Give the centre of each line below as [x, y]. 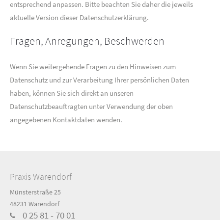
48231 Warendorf [35, 204]
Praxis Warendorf [41, 177]
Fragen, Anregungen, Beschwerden [87, 41]
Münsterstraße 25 [36, 192]
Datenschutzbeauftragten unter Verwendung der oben [91, 106]
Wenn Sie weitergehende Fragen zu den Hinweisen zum [93, 67]
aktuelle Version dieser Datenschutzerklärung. [79, 17]
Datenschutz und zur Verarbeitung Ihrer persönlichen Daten [99, 80]
